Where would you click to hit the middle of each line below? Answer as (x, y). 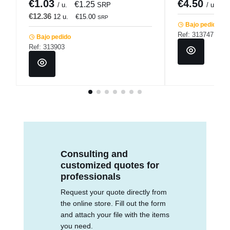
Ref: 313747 (195, 35)
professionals (91, 177)
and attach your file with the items (115, 215)
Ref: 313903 (47, 47)
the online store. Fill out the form (113, 204)
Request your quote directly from (114, 192)
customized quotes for (110, 166)
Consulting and (94, 154)
